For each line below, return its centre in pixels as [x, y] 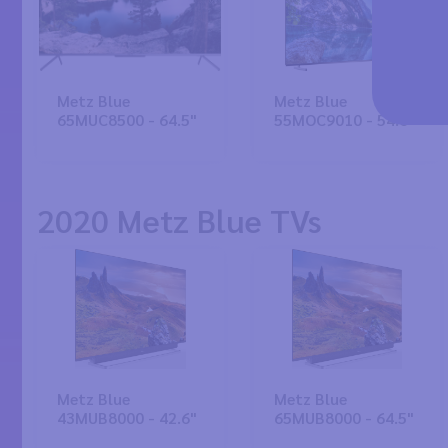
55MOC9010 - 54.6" [344, 119]
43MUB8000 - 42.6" [127, 417]
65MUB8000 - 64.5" [343, 417]
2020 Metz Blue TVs [179, 219]
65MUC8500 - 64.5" [127, 119]
